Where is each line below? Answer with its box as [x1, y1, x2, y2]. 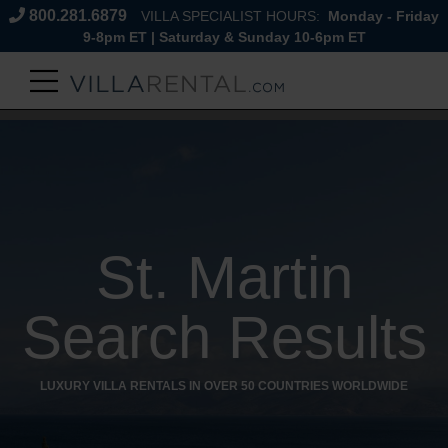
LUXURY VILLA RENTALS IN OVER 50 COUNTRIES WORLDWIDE [40, 379, 408, 393]
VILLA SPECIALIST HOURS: [141, 9, 324, 24]
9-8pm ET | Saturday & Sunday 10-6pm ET [82, 30, 366, 45]
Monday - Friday [324, 9, 439, 24]
